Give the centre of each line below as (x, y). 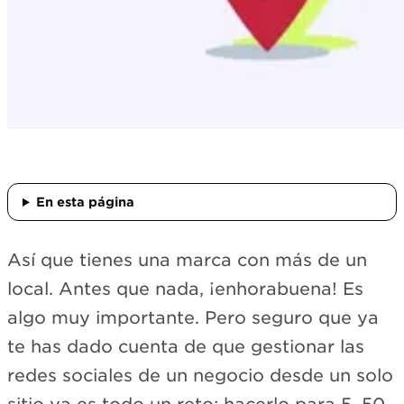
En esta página (85, 202)
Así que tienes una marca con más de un (187, 260)
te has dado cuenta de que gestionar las (186, 347)
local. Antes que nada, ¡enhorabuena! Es (185, 289)
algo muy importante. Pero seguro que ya (193, 318)
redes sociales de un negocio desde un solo (200, 376)
